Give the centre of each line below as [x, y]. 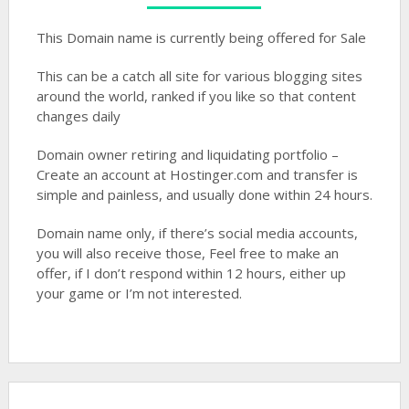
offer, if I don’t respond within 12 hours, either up [191, 273]
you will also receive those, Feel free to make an [187, 253]
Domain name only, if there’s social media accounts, [197, 233]
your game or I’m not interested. [139, 293]
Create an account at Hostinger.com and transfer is [197, 174]
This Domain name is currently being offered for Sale [201, 37]
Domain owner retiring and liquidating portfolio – [187, 154]
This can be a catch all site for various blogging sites [199, 76]
